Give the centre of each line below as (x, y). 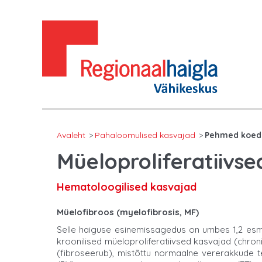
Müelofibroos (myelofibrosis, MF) (128, 212)
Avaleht (71, 135)
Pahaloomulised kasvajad (145, 135)
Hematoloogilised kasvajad (127, 187)
